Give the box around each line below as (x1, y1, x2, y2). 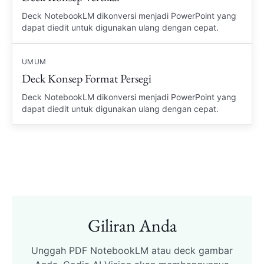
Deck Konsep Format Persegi (22, 71, 151, 86)
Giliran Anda (87, 214, 177, 237)
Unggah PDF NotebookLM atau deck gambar (31, 245, 233, 256)
